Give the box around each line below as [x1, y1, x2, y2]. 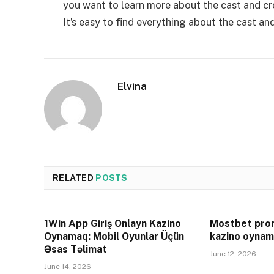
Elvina [117, 80, 147, 93]
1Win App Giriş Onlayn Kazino [44, 218, 181, 230]
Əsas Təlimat [44, 243, 107, 256]
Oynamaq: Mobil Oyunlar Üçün [44, 231, 184, 243]
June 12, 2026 [210, 250, 257, 259]
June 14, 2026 [44, 262, 91, 272]
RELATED [53, 173, 96, 183]
